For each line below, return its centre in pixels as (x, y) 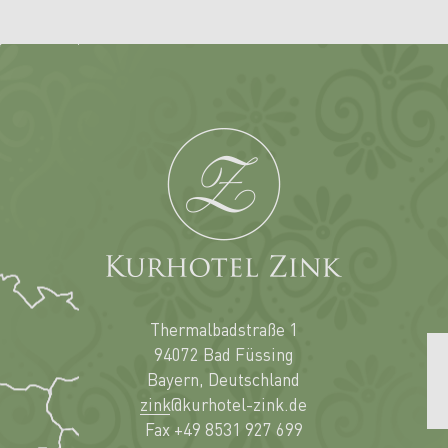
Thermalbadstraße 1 (223, 328)
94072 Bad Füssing (223, 353)
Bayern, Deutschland (224, 378)
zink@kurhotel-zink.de (224, 403)
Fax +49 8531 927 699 (223, 428)
